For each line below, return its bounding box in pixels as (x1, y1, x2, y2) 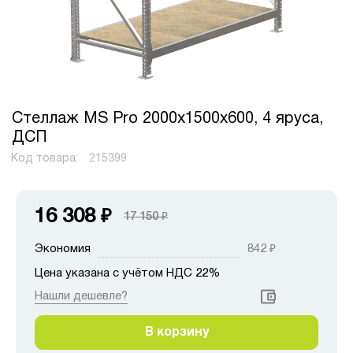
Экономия (35, 243, 91, 255)
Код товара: (10, 153, 81, 164)
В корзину (144, 326, 209, 338)
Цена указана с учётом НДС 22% (35, 267, 220, 279)
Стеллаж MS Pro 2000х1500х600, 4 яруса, (12, 111, 323, 126)
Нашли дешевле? (35, 290, 128, 302)
